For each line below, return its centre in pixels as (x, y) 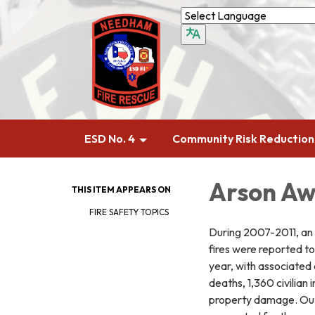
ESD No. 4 (110, 139)
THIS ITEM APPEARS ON (121, 189)
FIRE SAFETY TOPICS (129, 212)
